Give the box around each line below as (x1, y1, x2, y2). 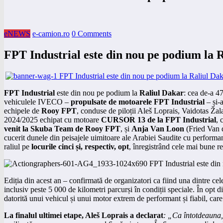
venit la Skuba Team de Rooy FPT (4, 124, 120, 133)
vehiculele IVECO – (4, 97, 71, 106)
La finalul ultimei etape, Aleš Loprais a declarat (4, 211, 163, 220)
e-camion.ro (32, 29, 70, 38)
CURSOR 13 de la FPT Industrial (101, 115, 216, 124)
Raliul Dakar (139, 88, 184, 97)
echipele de (4, 106, 41, 115)
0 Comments (72, 29, 111, 38)
